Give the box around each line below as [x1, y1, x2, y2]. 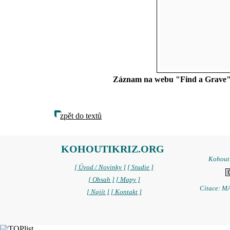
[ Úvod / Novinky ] [74, 164, 126, 171]
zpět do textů [60, 111, 102, 120]
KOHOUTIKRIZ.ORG [61, 143, 164, 155]
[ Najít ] [86, 188, 109, 196]
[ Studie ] [127, 164, 154, 171]
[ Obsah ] [88, 176, 114, 183]
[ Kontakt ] [110, 188, 142, 196]
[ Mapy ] [116, 176, 140, 183]
